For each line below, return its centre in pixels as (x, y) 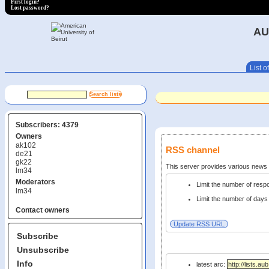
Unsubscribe (43, 249)
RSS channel (193, 150)
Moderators (35, 182)
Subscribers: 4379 (47, 125)
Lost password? (30, 8)
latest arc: (211, 264)
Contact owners (43, 210)
